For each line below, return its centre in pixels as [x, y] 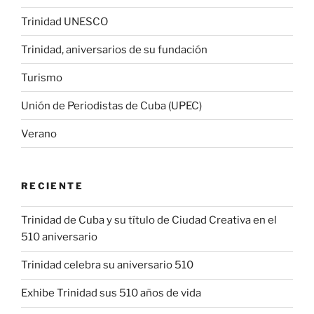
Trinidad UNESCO [64, 21]
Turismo [42, 77]
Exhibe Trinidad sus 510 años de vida [111, 293]
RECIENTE [52, 186]
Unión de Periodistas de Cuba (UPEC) [111, 105]
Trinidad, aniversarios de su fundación [114, 49]
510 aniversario [59, 237]
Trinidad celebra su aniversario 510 [107, 265]
